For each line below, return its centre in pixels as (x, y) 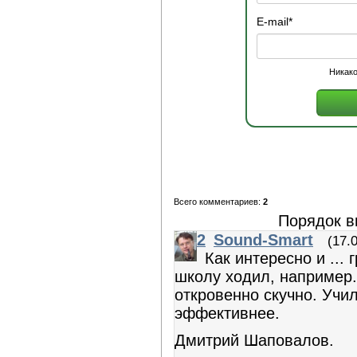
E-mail (273, 21)
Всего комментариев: (218, 202)
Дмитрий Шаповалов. (254, 340)
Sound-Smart (263, 240)
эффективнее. (227, 314)
